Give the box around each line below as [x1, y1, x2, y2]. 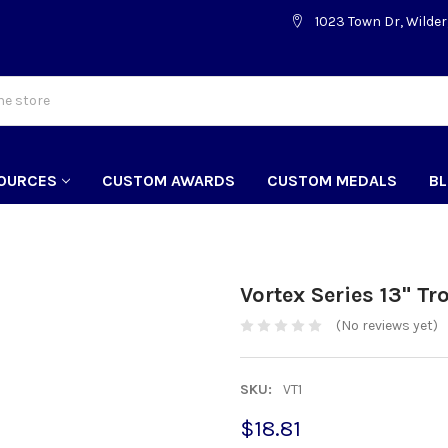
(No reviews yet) [335, 317, 438, 335]
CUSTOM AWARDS [102, 170, 236, 190]
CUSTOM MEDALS [267, 170, 398, 190]
